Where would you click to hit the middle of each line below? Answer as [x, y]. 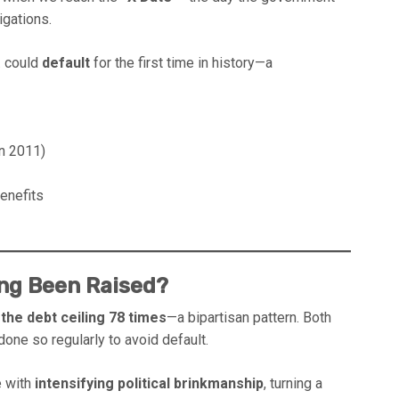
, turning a [293, 383]
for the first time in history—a [181, 62]
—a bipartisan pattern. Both [249, 317]
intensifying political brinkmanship [149, 383]
